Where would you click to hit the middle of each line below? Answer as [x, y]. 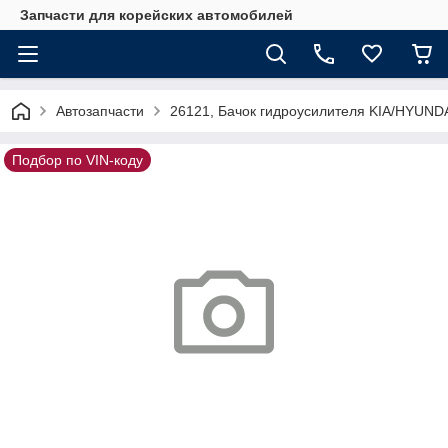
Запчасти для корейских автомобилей [156, 15]
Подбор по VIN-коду [77, 160]
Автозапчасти [100, 111]
